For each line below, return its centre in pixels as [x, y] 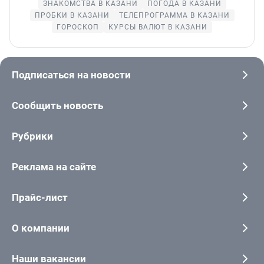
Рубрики [32, 136]
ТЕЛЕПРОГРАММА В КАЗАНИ [174, 16]
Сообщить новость [57, 106]
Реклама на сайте [54, 167]
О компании [41, 228]
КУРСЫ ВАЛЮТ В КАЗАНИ [158, 27]
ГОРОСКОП [78, 27]
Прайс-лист [40, 198]
